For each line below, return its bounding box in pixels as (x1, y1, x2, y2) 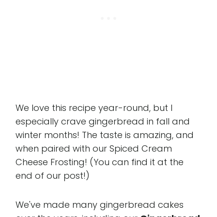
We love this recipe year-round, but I (15, 102, 172, 114)
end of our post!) (15, 170, 90, 182)
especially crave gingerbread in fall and (15, 115, 190, 127)
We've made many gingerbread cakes (15, 199, 184, 211)
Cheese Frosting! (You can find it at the (15, 156, 184, 168)
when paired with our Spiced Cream (15, 142, 172, 155)
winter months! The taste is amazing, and (15, 129, 194, 141)
